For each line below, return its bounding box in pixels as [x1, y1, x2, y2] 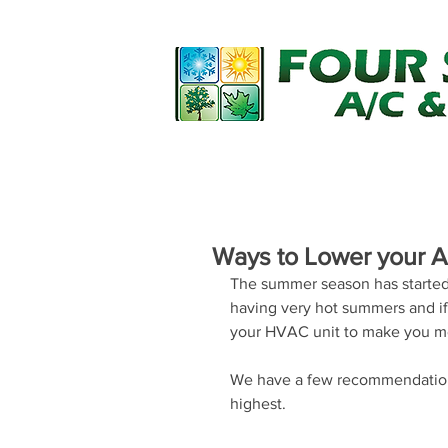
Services [355, 153, 419, 172]
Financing [221, 153, 292, 172]
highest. [230, 395, 286, 412]
